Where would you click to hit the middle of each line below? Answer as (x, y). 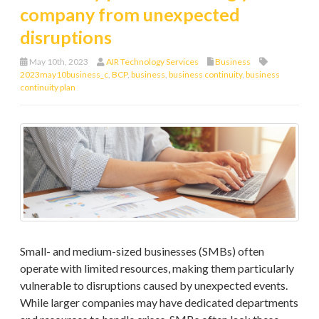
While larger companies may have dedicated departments (159, 302)
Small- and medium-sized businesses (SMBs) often (142, 251)
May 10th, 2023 (58, 62)
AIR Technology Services (152, 62)
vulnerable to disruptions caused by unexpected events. (154, 285)
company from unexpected (130, 15)
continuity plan (48, 88)
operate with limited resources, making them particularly (157, 268)
